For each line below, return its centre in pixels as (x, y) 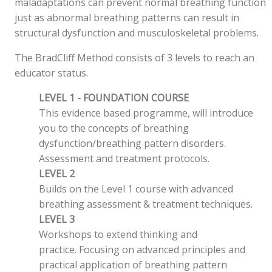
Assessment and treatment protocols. (124, 159)
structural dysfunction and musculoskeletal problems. (137, 33)
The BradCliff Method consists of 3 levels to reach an (135, 58)
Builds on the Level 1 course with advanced (136, 189)
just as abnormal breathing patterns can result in (127, 18)
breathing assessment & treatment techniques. (146, 204)
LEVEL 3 (57, 219)
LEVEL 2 (57, 174)
